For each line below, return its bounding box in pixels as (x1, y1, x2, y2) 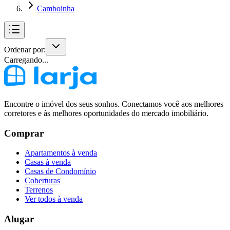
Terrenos (25, 185, 53, 195)
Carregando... (4, 55, 48, 64)
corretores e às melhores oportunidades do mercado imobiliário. (4, 109, 208, 118)
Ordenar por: (4, 45, 46, 54)
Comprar (4, 127, 44, 139)
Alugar (4, 214, 34, 225)
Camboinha (37, 4, 74, 13)
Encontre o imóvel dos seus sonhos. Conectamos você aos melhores (4, 100, 223, 108)
